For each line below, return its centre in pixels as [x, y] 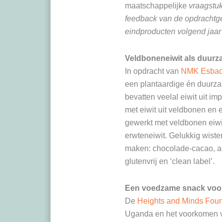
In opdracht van [153, 71]
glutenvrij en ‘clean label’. [170, 161]
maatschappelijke [157, 5]
